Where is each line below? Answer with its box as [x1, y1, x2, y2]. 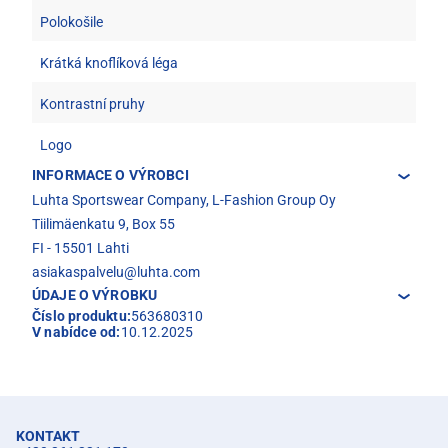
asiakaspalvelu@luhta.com [32, 263, 200, 280]
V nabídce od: [32, 323, 121, 340]
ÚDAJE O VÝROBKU [32, 286, 158, 303]
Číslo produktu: [32, 307, 131, 324]
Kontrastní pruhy [40, 95, 145, 112]
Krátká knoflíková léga [40, 54, 178, 71]
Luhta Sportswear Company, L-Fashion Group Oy [32, 191, 336, 208]
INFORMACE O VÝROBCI [32, 166, 189, 183]
